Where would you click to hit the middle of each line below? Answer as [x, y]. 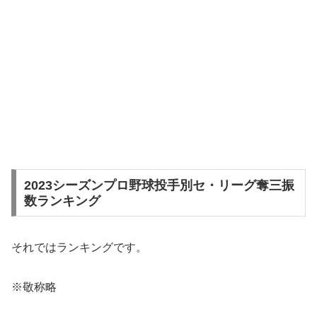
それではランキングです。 [79, 247]
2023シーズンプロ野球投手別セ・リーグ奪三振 [159, 185]
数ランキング [62, 201]
